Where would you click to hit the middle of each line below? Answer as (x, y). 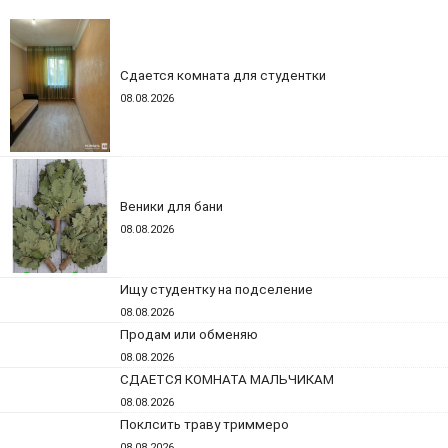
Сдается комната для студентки (223, 75)
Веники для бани (171, 206)
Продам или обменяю (189, 334)
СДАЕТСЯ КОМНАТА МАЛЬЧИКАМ (227, 379)
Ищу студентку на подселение (216, 289)
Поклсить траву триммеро (204, 424)
